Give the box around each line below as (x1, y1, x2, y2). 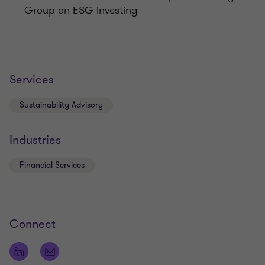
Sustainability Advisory (20, 99, 103, 111)
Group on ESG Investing (24, 2, 138, 18)
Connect (9, 216, 56, 232)
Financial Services (20, 160, 85, 172)
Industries (9, 132, 61, 148)
